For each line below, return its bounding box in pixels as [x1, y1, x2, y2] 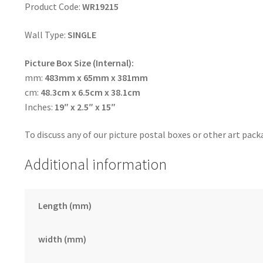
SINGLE [67, 28, 96, 41]
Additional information [24, 154, 167, 174]
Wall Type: [24, 28, 68, 41]
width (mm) [38, 232, 86, 245]
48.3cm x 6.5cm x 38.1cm [40, 86, 140, 98]
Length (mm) [38, 199, 92, 211]
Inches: [24, 100, 55, 113]
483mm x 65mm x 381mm [44, 71, 148, 83]
